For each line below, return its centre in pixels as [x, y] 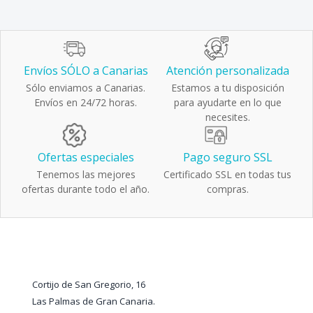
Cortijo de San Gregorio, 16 [89, 284]
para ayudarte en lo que [227, 102]
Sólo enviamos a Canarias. [86, 88]
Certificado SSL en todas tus [227, 174]
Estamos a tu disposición [227, 88]
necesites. [227, 117]
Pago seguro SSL [227, 157]
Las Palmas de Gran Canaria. [94, 301]
